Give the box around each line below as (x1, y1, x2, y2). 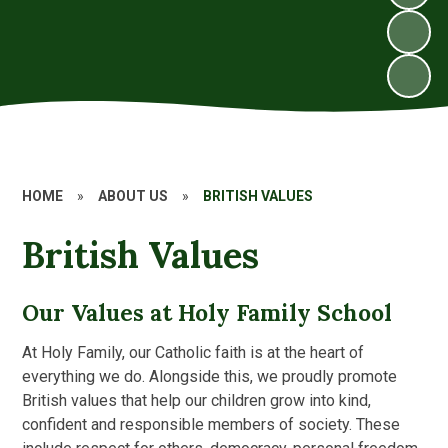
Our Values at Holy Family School (22, 297, 393, 327)
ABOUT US (98, 188, 169, 204)
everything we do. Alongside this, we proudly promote (22, 366, 398, 386)
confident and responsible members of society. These (22, 414, 401, 434)
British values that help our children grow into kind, (22, 390, 372, 410)
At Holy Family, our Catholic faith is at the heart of (22, 342, 365, 362)
